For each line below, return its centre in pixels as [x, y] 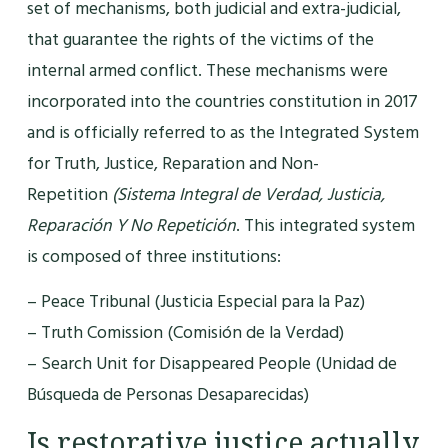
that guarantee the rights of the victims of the [200, 39]
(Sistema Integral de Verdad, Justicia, [248, 194]
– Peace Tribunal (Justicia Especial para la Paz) [195, 301]
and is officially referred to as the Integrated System [222, 132]
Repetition [69, 194]
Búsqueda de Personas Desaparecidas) [167, 394]
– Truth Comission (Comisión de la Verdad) [185, 332]
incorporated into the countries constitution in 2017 [222, 101]
